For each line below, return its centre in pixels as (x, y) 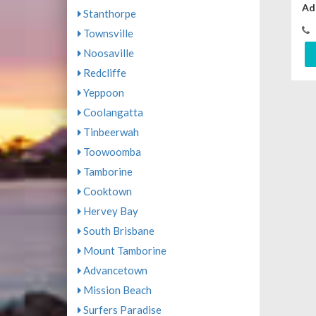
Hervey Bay (109, 211)
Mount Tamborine (123, 250)
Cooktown (106, 191)
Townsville (107, 33)
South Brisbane (117, 231)
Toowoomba (111, 152)
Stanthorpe (108, 13)
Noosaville (107, 53)
